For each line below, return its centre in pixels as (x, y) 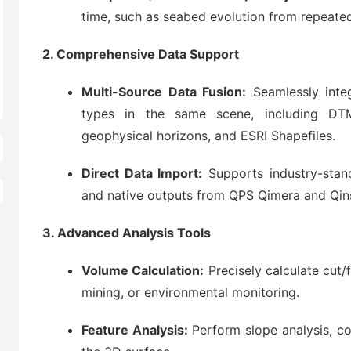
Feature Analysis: (135, 330)
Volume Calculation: (143, 270)
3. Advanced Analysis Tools (127, 233)
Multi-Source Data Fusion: (164, 92)
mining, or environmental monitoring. (190, 292)
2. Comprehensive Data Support (141, 54)
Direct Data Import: (142, 173)
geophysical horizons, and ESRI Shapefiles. (208, 136)
